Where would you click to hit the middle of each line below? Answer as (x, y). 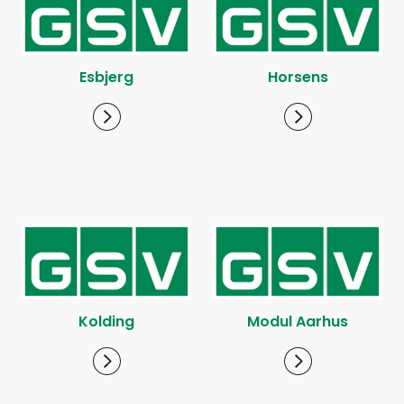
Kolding (106, 322)
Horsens (298, 78)
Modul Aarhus (298, 322)
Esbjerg (106, 78)
